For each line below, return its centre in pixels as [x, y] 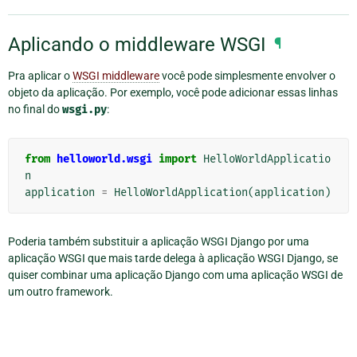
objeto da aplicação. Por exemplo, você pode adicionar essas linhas [173, 93]
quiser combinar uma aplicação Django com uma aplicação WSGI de [175, 275]
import [178, 159]
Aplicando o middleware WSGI [137, 44]
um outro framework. [61, 292]
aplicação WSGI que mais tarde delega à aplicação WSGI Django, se [173, 259]
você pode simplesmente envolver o [247, 76]
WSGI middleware [116, 76]
